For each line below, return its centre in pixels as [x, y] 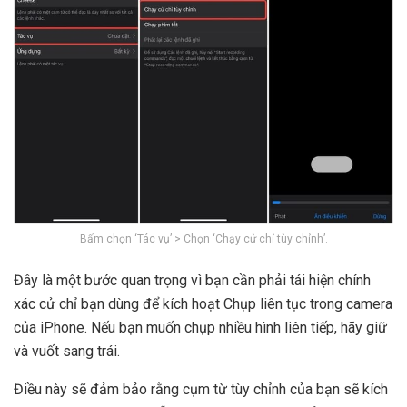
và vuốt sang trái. [67, 352]
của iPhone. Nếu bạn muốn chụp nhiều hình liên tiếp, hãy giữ [200, 328]
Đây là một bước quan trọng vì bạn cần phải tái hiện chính [192, 281]
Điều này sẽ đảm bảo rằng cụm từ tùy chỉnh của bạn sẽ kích [201, 390]
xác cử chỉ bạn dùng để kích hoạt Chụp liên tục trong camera [203, 304]
